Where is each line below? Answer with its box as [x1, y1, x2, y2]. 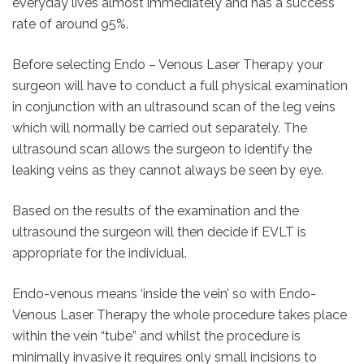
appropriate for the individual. [12, 245, 187, 262]
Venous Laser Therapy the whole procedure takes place [12, 307, 347, 323]
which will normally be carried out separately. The [12, 120, 307, 136]
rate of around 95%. [12, 16, 128, 32]
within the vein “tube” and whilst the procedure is [12, 328, 301, 344]
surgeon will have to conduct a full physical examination [12, 78, 348, 94]
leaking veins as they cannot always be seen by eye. [12, 162, 323, 179]
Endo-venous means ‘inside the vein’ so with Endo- [12, 286, 316, 302]
